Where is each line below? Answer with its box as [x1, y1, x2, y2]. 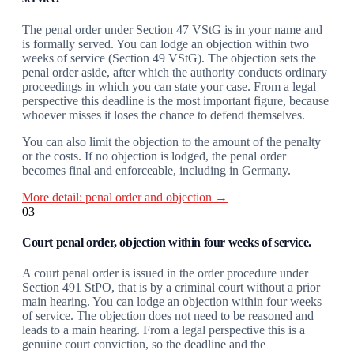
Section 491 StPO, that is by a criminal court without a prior [22, 281, 320, 295]
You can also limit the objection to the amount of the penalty [22, 134, 321, 149]
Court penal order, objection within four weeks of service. [22, 235, 311, 249]
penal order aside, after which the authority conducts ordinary [22, 65, 327, 79]
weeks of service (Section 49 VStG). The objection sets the [22, 51, 316, 65]
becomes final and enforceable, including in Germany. [22, 163, 291, 177]
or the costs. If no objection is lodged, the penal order [22, 149, 286, 163]
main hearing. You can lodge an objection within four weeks [22, 295, 322, 309]
